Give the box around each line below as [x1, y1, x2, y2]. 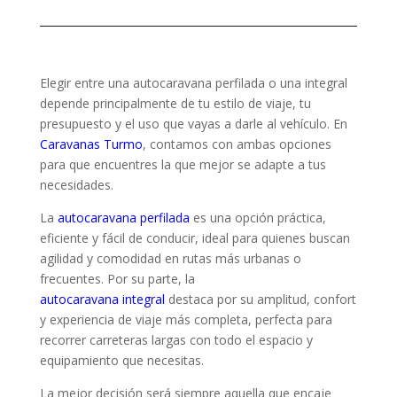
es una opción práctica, [192, 208, 326, 226]
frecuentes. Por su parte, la [39, 269, 195, 287]
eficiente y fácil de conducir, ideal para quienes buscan [39, 229, 350, 246]
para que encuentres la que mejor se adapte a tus [39, 155, 326, 173]
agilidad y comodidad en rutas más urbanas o [39, 249, 301, 267]
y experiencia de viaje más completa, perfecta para [39, 310, 332, 328]
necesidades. [39, 175, 113, 193]
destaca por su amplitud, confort [167, 290, 356, 307]
